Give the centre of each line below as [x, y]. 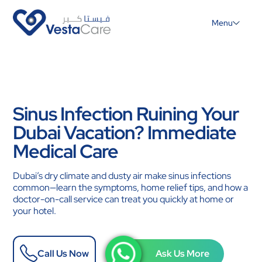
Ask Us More [183, 254]
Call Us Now [63, 254]
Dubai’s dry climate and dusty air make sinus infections [122, 176]
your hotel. [35, 211]
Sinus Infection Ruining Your [126, 114]
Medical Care [66, 151]
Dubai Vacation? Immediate [125, 132]
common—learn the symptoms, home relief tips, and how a [131, 187]
